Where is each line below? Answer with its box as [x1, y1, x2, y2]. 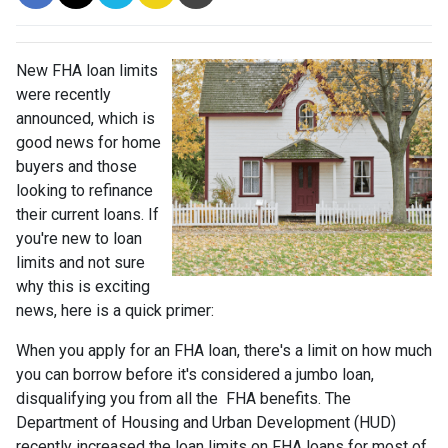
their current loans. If [16, 205, 159, 225]
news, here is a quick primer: [16, 301, 214, 321]
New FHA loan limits [16, 61, 158, 81]
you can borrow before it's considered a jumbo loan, [16, 365, 374, 385]
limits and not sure [16, 253, 145, 273]
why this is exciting [16, 277, 150, 297]
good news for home [16, 133, 161, 153]
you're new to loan [16, 229, 142, 249]
